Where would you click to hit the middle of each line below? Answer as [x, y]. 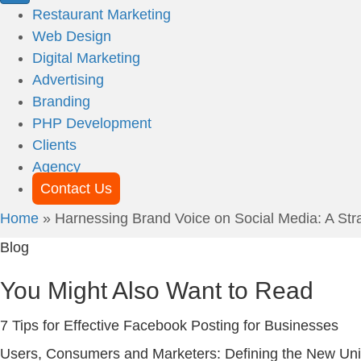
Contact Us [76, 188]
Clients [54, 145]
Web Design [72, 36]
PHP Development [92, 123]
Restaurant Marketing [102, 14]
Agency [56, 166]
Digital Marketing [86, 58]
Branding [61, 101]
